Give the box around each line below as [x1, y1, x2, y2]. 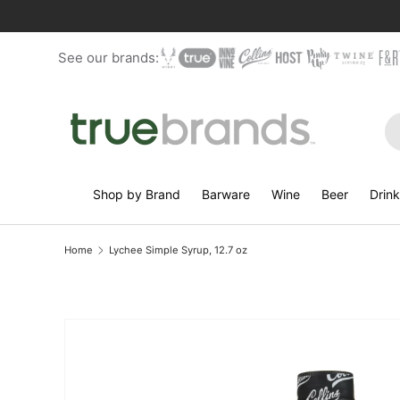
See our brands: [58, 49, 159, 66]
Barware [201, 187, 250, 202]
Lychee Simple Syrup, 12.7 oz [108, 243, 247, 256]
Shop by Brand [92, 187, 180, 202]
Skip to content [80, 24, 168, 38]
